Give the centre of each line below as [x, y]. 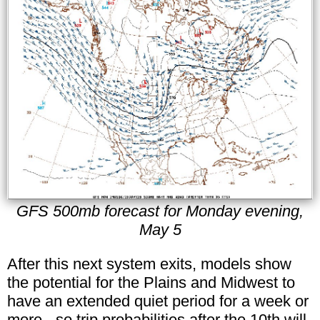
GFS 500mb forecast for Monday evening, [160, 211]
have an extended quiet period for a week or [158, 301]
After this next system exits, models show [149, 264]
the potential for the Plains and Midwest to [151, 282]
